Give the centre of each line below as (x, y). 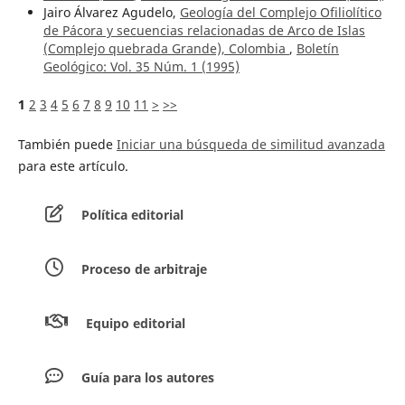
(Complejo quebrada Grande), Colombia (166, 48)
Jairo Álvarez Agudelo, (111, 12)
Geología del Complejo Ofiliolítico (280, 12)
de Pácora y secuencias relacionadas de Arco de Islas (204, 30)
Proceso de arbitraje (144, 268)
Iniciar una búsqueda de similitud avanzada (250, 144)
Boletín (317, 48)
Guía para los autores (147, 377)
